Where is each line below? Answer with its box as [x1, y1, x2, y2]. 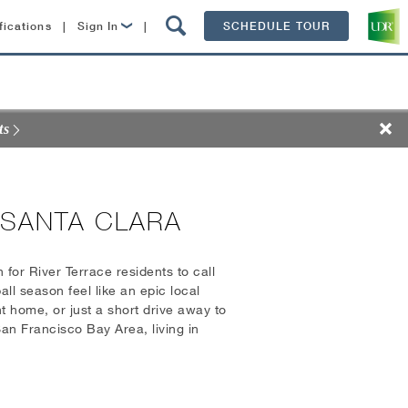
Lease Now [91, 56, 158, 69]
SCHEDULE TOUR [222, 19, 330, 33]
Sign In [76, 19, 119, 33]
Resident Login [91, 92, 182, 106]
